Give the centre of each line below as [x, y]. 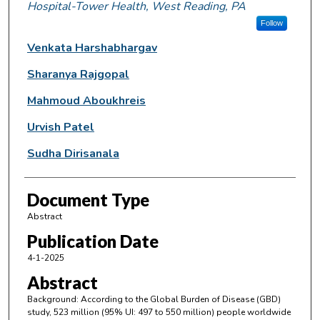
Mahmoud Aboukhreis [86, 100]
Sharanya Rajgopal [78, 74]
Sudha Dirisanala [73, 153]
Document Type [88, 199]
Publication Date [92, 241]
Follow [271, 22]
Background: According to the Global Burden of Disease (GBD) [154, 300]
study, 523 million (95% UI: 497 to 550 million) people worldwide [159, 312]
